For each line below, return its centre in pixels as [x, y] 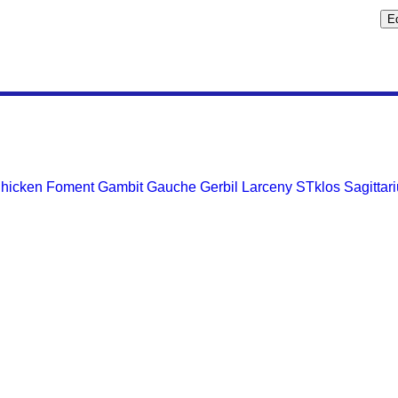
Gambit [120, 187]
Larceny [267, 187]
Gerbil [219, 187]
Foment [70, 187]
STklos [318, 187]
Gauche [171, 187]
